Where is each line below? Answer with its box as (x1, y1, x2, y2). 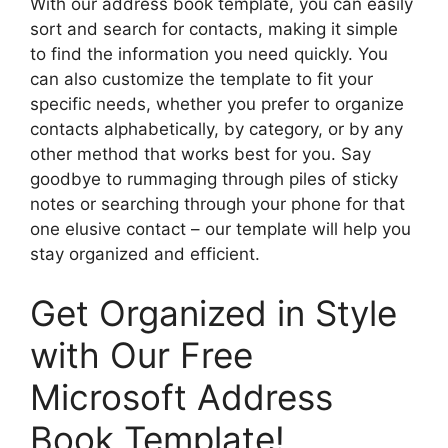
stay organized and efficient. (30, 243, 260, 264)
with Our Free (30, 334, 253, 377)
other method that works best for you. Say (30, 143, 371, 164)
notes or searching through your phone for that (30, 193, 405, 214)
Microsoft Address (30, 376, 333, 419)
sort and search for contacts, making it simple (30, 18, 398, 39)
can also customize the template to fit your (30, 68, 373, 89)
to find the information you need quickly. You (30, 43, 388, 64)
